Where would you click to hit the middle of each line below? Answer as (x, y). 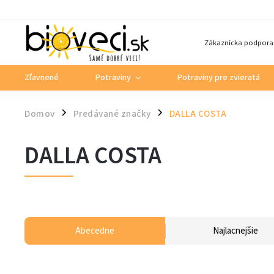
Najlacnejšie (235, 231)
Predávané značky (112, 114)
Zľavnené (42, 78)
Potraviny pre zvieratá (219, 78)
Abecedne (95, 231)
